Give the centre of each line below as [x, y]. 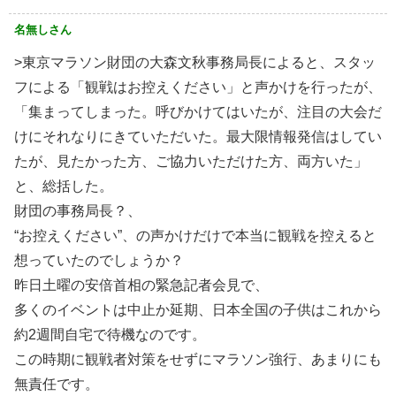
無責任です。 [57, 385]
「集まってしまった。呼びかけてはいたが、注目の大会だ [198, 112]
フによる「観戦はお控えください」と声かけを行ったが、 [198, 88]
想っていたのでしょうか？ [99, 261]
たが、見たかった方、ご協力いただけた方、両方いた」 [191, 162]
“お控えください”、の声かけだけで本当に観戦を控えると [195, 236]
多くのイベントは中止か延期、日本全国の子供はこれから [198, 310]
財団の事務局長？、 [78, 211]
